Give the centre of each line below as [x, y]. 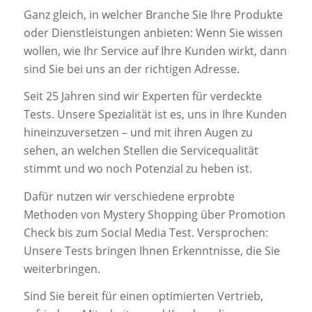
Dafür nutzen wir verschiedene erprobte [129, 196]
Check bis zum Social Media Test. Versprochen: [146, 232]
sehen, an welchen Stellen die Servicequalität [141, 151]
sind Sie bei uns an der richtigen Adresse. [131, 69]
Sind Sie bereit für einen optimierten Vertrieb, [143, 296]
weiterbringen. [62, 268]
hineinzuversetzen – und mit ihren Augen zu [138, 133]
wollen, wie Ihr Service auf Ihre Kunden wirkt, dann [155, 50]
